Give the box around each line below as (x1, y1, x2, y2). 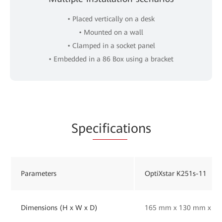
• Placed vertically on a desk (67, 14, 155, 23)
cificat (92, 120, 127, 136)
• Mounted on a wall (79, 28, 143, 36)
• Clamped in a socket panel (67, 41, 155, 50)
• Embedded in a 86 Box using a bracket (49, 55, 173, 63)
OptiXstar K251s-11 (145, 169, 207, 177)
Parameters (21, 169, 56, 177)
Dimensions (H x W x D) (21, 203, 98, 212)
